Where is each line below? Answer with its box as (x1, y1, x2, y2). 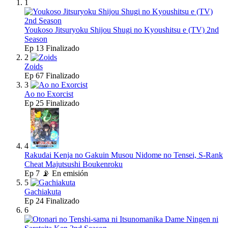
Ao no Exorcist (24, 90, 73, 99)
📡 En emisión (42, 169, 88, 178)
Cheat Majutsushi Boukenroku (24, 160, 123, 169)
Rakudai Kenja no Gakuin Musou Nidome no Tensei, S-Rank (24, 151, 223, 160)
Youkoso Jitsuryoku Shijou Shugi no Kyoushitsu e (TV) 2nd (24, 25, 219, 35)
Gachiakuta (24, 187, 61, 196)
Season (24, 35, 47, 44)
